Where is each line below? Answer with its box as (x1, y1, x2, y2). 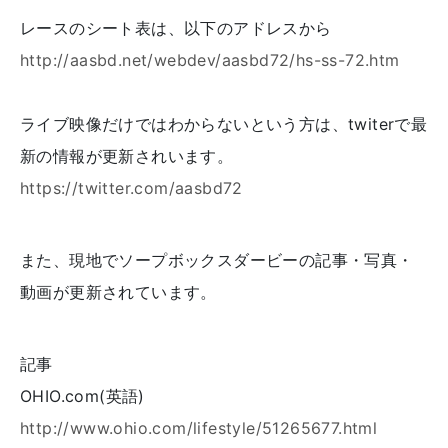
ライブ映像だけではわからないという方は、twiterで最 (20, 114, 428, 134)
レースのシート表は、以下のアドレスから (20, 18, 332, 38)
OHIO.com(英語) (20, 386, 145, 406)
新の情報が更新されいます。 (20, 146, 234, 166)
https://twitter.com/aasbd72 (20, 178, 243, 198)
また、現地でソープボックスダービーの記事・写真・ (20, 250, 414, 270)
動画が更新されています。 (20, 282, 217, 302)
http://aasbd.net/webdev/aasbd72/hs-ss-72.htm (20, 50, 400, 70)
